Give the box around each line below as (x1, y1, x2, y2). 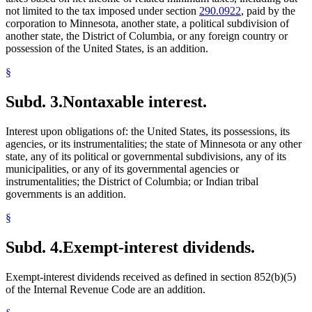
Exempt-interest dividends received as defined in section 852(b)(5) (6, 270, 296, 283)
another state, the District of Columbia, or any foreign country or (6, 30, 288, 42)
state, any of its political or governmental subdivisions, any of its (6, 150, 286, 163)
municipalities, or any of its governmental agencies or (6, 163, 239, 175)
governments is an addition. (6, 188, 126, 201)
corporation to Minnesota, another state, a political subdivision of (6, 17, 289, 30)
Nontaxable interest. (63, 93, 207, 111)
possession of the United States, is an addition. (6, 42, 208, 55)
